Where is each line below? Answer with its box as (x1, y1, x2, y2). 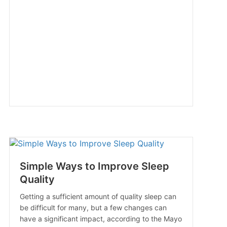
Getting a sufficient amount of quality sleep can (19, 192, 176, 201)
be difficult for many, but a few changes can (19, 203, 167, 212)
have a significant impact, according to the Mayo (19, 214, 182, 223)
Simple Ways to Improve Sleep (19, 160, 169, 173)
